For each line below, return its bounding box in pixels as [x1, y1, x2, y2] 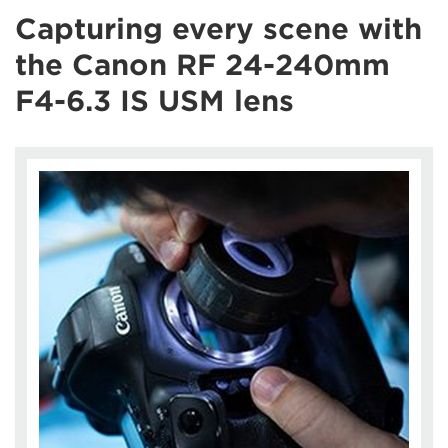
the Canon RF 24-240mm [15, 47, 390, 82]
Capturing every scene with [15, 11, 422, 46]
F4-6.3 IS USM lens [15, 83, 294, 118]
